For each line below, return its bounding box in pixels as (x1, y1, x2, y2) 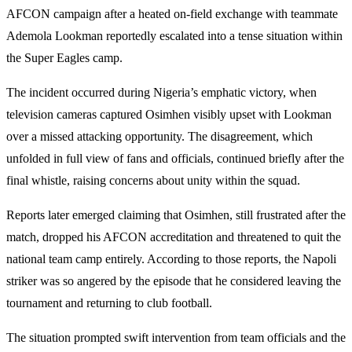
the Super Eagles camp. (6, 50, 123, 64)
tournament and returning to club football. (6, 295, 212, 310)
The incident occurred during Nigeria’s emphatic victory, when (6, 85, 317, 99)
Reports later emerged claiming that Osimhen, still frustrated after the (6, 207, 346, 222)
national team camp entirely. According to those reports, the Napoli (6, 251, 336, 266)
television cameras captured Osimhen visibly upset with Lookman (6, 107, 332, 121)
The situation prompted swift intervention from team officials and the (6, 330, 346, 344)
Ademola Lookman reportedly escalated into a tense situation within (6, 28, 343, 42)
